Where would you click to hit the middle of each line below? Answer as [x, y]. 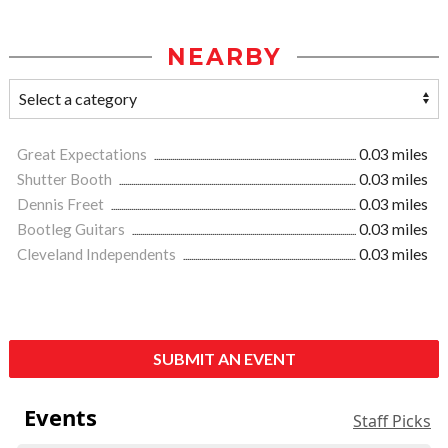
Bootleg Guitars [72, 229]
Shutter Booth [66, 179]
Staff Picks [392, 421]
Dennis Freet [62, 204]
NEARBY [224, 57]
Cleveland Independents [98, 254]
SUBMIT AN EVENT [224, 359]
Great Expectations [83, 154]
